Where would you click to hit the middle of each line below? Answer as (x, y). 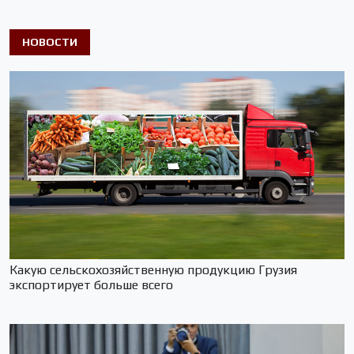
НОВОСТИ (50, 41)
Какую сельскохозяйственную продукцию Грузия (153, 270)
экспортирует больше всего (91, 285)
